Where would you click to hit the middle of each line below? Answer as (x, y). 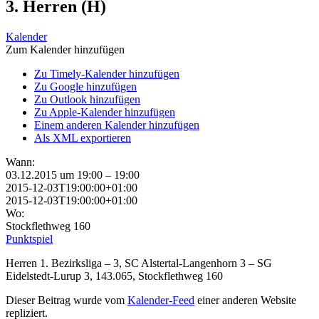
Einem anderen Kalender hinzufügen (117, 125)
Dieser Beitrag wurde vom (67, 300)
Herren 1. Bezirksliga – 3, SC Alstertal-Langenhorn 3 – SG (139, 263)
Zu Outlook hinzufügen (87, 99)
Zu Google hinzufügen (85, 86)
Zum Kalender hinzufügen (65, 49)
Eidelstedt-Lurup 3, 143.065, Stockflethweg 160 (114, 276)
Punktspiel (29, 239)
